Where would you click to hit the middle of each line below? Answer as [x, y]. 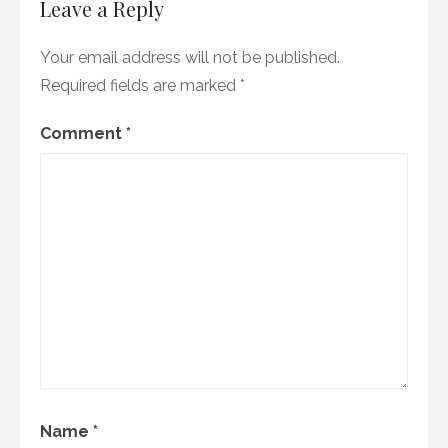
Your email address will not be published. [190, 58]
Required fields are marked [140, 86]
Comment [83, 134]
